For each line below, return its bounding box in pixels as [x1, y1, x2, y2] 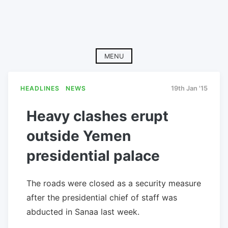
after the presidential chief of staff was [26, 192, 177, 203]
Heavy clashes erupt [26, 107, 168, 125]
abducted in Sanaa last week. [26, 206, 139, 217]
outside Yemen [26, 127, 131, 145]
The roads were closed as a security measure [26, 178, 201, 188]
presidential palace [26, 147, 160, 164]
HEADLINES [20, 84, 60, 93]
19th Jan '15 [171, 84, 208, 93]
